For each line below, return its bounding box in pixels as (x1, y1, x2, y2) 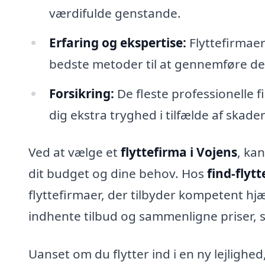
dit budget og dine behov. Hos (28, 165, 207, 182)
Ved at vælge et (28, 144, 121, 161)
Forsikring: (49, 85, 114, 102)
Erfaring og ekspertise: (49, 34, 186, 51)
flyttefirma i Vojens (121, 144, 237, 161)
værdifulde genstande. (49, 4, 181, 21)
